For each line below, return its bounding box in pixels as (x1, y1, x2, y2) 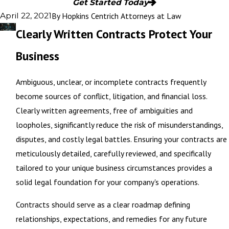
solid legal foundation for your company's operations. (15, 177, 199, 188)
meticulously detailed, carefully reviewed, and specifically (15, 148, 211, 159)
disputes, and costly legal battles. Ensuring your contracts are (15, 134, 227, 145)
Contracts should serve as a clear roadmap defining (15, 199, 190, 210)
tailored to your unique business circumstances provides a (15, 163, 212, 173)
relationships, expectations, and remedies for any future (15, 213, 207, 224)
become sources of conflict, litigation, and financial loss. (15, 91, 207, 102)
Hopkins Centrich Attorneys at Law (62, 10, 181, 21)
